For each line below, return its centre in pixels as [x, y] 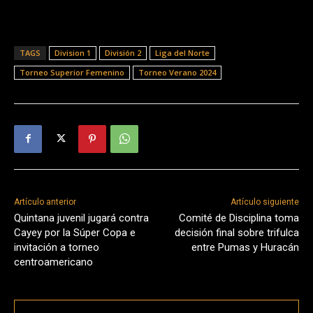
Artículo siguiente [264, 202]
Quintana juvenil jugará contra [81, 218]
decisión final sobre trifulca [236, 232]
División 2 [123, 52]
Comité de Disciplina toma [239, 218]
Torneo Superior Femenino [72, 72]
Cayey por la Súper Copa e [75, 232]
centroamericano [53, 262]
